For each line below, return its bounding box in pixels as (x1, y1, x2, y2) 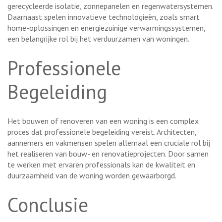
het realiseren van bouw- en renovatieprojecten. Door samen (7, 148, 209, 159)
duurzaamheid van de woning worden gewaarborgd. (7, 170, 176, 180)
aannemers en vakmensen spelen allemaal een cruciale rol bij (7, 137, 210, 148)
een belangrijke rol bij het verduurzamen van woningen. (7, 33, 189, 44)
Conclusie (7, 191, 88, 218)
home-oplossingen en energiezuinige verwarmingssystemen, (7, 22, 205, 33)
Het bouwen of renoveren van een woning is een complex (7, 115, 199, 126)
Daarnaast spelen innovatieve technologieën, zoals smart (7, 11, 200, 22)
